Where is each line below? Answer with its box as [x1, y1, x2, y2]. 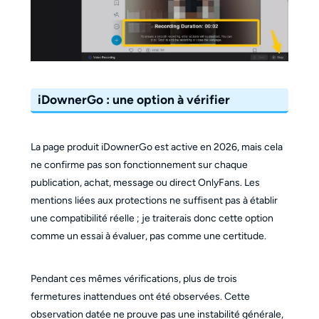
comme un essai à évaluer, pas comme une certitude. [30, 229, 266, 242]
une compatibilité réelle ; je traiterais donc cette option [30, 211, 273, 224]
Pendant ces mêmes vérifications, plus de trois [30, 272, 237, 285]
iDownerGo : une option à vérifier [38, 91, 231, 107]
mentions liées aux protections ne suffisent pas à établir [30, 194, 278, 206]
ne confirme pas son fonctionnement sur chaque [30, 158, 248, 171]
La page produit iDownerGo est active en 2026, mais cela [30, 140, 283, 153]
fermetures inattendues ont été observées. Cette [30, 290, 250, 303]
